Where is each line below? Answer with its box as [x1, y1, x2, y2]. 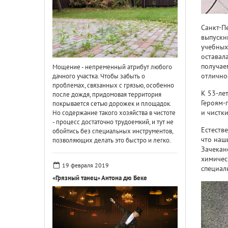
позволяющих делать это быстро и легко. [52, 135, 171, 145]
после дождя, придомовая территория [52, 90, 161, 99]
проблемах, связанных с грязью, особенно [52, 80, 174, 90]
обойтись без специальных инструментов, [52, 126, 173, 135]
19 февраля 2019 [62, 161, 109, 169]
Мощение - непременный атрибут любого [52, 62, 172, 71]
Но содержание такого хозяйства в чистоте [52, 108, 176, 117]
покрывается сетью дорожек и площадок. [52, 99, 171, 108]
